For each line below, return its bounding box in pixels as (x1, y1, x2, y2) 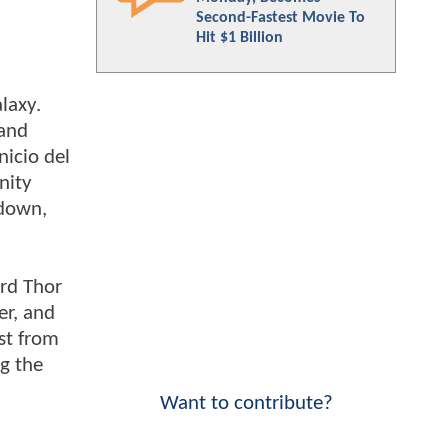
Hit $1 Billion (196, 30, 283, 46)
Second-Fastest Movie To (196, 10, 365, 26)
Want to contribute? (159, 393, 333, 414)
